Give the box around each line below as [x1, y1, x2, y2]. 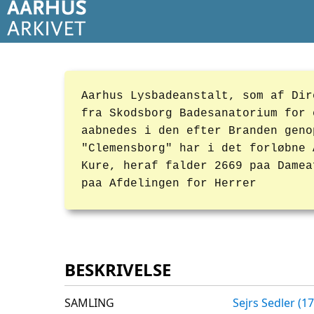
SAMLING [64, 295, 114, 311]
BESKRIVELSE [64, 258, 171, 281]
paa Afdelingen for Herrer [81, 177, 257, 190]
